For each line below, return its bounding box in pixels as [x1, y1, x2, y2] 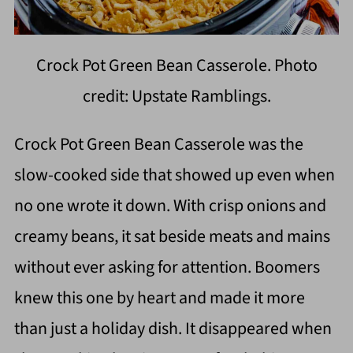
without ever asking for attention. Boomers [13, 255, 320, 281]
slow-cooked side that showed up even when [13, 162, 335, 188]
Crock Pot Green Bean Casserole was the [13, 132, 303, 158]
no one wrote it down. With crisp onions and [13, 193, 326, 219]
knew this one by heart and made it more [13, 285, 305, 311]
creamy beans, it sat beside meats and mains [13, 224, 330, 250]
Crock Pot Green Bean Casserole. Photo [35, 53, 318, 79]
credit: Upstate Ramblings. [82, 84, 271, 110]
